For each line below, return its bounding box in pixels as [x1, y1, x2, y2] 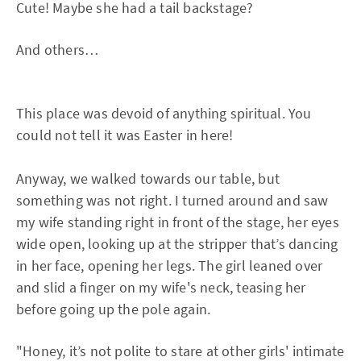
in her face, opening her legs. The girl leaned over [16, 256, 323, 275]
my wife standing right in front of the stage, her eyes [16, 213, 339, 231]
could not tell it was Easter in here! [16, 126, 234, 144]
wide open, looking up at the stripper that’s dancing [16, 234, 338, 253]
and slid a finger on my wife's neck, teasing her [16, 278, 306, 297]
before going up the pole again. [16, 300, 211, 318]
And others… [16, 40, 99, 59]
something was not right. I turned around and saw [16, 191, 329, 210]
